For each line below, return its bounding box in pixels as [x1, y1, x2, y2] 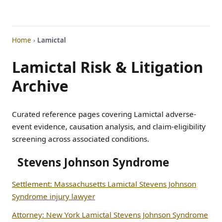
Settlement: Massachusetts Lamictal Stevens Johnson [12, 178, 196, 189]
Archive [12, 76, 68, 97]
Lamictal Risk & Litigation [12, 57, 203, 78]
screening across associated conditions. [12, 134, 149, 144]
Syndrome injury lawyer [12, 191, 95, 201]
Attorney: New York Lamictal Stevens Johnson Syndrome [12, 209, 208, 220]
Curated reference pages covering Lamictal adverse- [12, 109, 196, 119]
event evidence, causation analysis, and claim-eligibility [12, 121, 206, 132]
